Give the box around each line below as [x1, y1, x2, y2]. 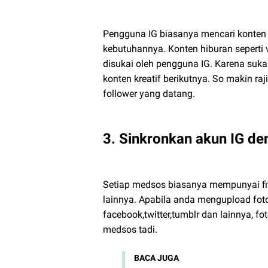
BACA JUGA [134, 252, 179, 263]
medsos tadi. [103, 223, 157, 235]
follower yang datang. [103, 87, 195, 99]
